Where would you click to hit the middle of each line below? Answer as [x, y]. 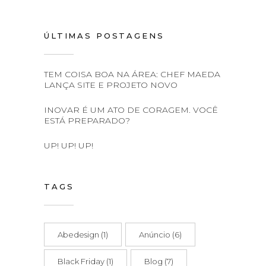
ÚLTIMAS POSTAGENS [104, 36]
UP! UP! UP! [69, 145]
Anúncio [155, 235]
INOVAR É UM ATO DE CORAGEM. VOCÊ [131, 110]
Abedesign [78, 235]
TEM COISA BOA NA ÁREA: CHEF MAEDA [132, 74]
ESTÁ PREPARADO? [87, 121]
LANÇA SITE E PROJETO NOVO [111, 85]
